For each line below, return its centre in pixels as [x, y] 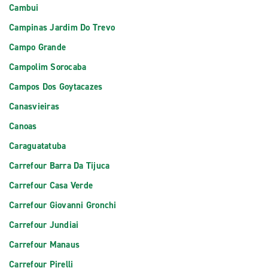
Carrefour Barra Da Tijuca [60, 166]
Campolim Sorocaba [48, 67]
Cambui [24, 8]
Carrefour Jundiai [44, 225]
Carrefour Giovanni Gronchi [63, 205]
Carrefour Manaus [44, 245]
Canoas [23, 126]
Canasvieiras [34, 106]
